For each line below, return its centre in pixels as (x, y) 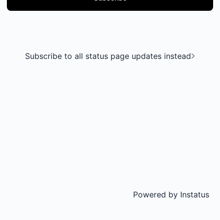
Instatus (193, 194)
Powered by (155, 194)
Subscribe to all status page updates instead (108, 56)
